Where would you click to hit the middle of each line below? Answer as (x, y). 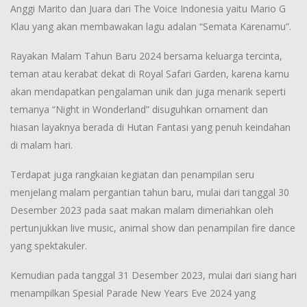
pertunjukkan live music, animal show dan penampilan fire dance (153, 228)
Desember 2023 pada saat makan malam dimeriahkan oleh (142, 210)
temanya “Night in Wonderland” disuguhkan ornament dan (139, 110)
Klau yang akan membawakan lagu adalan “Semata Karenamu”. (151, 27)
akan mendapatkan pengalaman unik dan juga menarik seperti (148, 92)
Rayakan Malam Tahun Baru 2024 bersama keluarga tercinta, (146, 56)
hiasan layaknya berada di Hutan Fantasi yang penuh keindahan (150, 127)
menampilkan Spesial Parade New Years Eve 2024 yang (133, 293)
